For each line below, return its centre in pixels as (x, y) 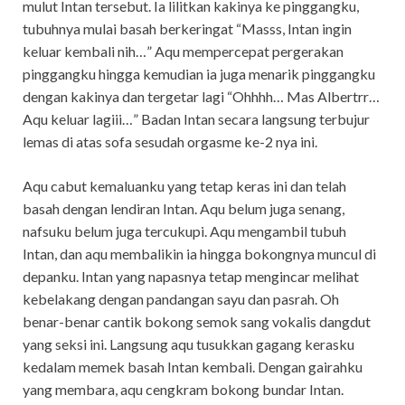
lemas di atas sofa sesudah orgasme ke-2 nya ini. (170, 142)
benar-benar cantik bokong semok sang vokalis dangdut (197, 322)
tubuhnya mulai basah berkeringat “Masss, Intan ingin (187, 29)
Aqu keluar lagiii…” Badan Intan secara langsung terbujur (196, 119)
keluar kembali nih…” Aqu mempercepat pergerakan (183, 52)
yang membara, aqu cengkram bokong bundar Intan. (183, 390)
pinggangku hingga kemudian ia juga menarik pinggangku (199, 74)
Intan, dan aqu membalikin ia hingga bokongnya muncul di (199, 254)
